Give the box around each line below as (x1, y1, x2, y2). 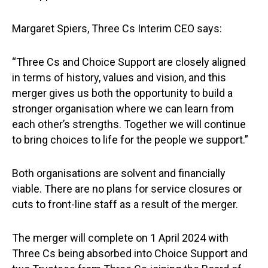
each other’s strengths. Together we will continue (12, 118, 246, 130)
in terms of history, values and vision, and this (12, 71, 226, 84)
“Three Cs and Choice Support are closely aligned (12, 56, 246, 68)
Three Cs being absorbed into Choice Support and (12, 247, 248, 260)
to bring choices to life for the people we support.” (12, 133, 248, 146)
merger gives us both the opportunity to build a (12, 87, 233, 99)
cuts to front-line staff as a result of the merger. (12, 198, 238, 211)
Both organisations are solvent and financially (12, 167, 226, 179)
